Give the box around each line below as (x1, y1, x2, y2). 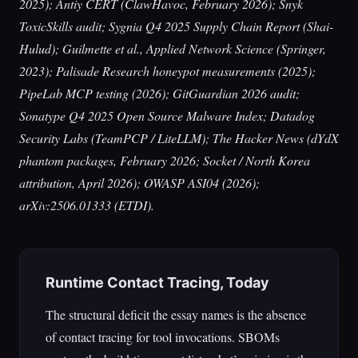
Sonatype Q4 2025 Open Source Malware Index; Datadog (19, 107, 315, 124)
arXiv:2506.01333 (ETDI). (19, 197, 154, 213)
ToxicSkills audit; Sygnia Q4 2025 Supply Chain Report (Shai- (19, 18, 333, 34)
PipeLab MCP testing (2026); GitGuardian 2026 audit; (19, 85, 300, 101)
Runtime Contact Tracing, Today (46, 274, 269, 291)
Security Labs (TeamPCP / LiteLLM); (19, 129, 213, 146)
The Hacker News (213, 129, 304, 146)
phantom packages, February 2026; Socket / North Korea (19, 152, 310, 169)
